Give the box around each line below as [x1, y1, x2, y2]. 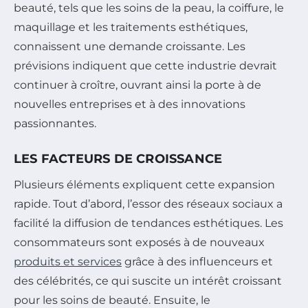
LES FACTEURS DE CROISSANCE [14, 151, 223, 167]
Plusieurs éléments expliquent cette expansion [14, 178, 275, 192]
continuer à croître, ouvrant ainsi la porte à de [14, 78, 261, 92]
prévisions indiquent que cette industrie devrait [14, 59, 277, 73]
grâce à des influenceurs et [122, 255, 273, 269]
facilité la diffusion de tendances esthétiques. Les [14, 217, 283, 230]
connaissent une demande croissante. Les [14, 40, 245, 54]
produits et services [14, 255, 122, 269]
